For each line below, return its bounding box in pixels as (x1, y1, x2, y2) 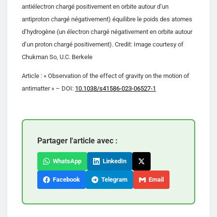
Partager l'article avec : (37, 136, 118, 145)
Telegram (98, 175, 127, 183)
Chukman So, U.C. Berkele (22, 53, 93, 61)
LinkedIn (100, 157, 126, 165)
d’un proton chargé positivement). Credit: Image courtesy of (22, 40, 184, 48)
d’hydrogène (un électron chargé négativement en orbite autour (22, 28, 192, 35)
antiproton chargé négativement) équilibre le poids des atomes (22, 15, 192, 23)
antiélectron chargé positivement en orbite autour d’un (22, 2, 169, 10)
